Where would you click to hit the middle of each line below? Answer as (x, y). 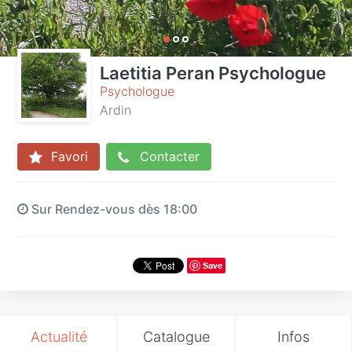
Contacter (168, 156)
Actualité (59, 336)
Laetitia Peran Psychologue (213, 73)
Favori (68, 156)
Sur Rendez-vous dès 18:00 (113, 209)
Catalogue (176, 336)
